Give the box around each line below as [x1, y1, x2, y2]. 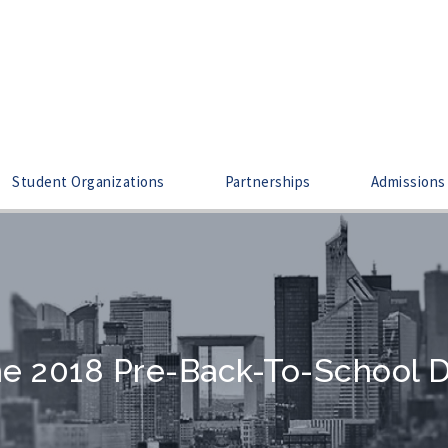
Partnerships [224, 171, 311, 191]
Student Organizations [12, 171, 165, 191]
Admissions [370, 171, 446, 191]
